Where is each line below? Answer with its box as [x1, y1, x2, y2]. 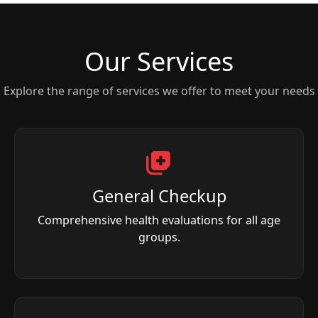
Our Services [84, 43, 234, 79]
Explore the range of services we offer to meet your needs [3, 82, 315, 99]
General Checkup [92, 184, 226, 207]
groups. [138, 229, 180, 245]
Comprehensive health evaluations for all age [38, 212, 280, 228]
